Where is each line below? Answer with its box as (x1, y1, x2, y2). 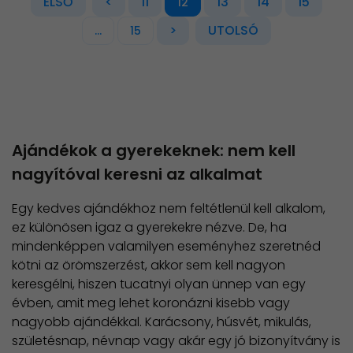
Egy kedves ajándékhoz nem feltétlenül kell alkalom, (12, 199, 325, 217)
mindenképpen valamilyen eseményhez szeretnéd (12, 236, 321, 255)
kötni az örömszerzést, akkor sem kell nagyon (12, 255, 285, 274)
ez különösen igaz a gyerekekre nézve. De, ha (12, 217, 287, 236)
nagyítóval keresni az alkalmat (12, 163, 262, 186)
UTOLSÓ (208, 21, 258, 40)
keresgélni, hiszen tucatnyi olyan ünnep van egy (12, 274, 306, 293)
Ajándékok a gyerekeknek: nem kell (12, 139, 295, 162)
